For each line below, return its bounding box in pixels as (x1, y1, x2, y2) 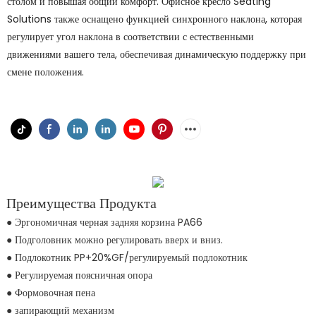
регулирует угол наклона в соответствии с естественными (7, 30, 254, 44)
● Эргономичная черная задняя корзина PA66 (6, 215, 202, 230)
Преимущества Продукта (6, 193, 157, 214)
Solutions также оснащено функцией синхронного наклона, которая (7, 12, 302, 26)
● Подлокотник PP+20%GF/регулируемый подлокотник (6, 250, 248, 265)
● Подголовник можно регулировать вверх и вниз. (6, 233, 223, 248)
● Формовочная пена (6, 286, 95, 300)
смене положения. (7, 65, 84, 79)
